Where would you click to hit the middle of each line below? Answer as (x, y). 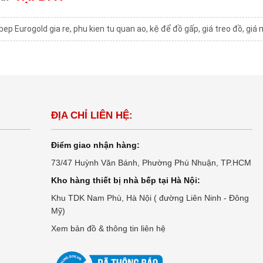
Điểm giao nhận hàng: (95, 145)
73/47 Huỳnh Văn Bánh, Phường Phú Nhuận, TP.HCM (151, 163)
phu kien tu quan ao (110, 29)
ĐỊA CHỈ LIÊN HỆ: (92, 116)
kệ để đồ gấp (174, 29)
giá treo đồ (222, 29)
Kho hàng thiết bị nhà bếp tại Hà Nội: (125, 181)
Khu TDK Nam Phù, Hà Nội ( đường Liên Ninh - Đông (150, 198)
